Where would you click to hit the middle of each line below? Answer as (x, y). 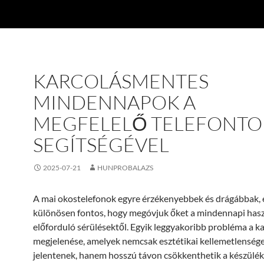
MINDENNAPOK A (114, 102)
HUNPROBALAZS (125, 168)
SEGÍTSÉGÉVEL (101, 145)
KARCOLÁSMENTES (121, 81)
